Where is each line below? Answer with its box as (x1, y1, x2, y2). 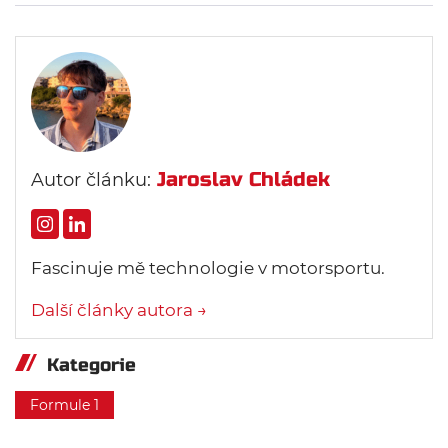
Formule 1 (30, 395, 99, 414)
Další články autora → (31, 299, 207, 320)
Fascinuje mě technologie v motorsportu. (31, 257, 385, 278)
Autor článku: (31, 169, 151, 191)
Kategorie (47, 353, 136, 376)
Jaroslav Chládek (157, 167, 330, 192)
